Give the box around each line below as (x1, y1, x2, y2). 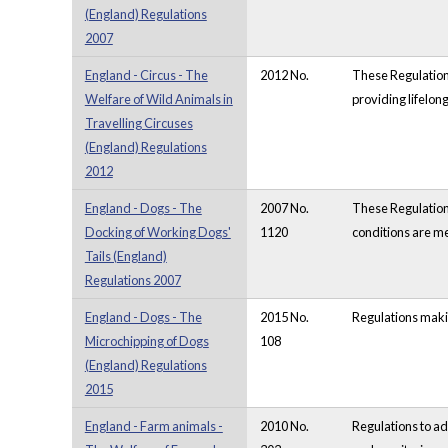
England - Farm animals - (84, 418, 223, 435)
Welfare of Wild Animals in (84, 91, 233, 108)
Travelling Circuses (84, 115, 193, 132)
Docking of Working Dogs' (84, 224, 231, 241)
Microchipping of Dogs (84, 333, 209, 350)
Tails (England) (84, 248, 167, 265)
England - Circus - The (84, 67, 208, 84)
